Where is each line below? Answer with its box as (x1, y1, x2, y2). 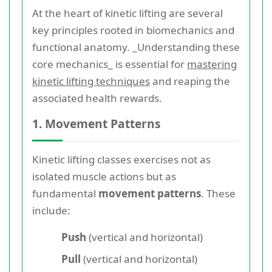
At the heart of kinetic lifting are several (32, 5, 223, 20)
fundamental (32, 186, 98, 200)
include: (32, 203, 70, 217)
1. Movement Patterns (32, 115, 161, 132)
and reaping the (150, 73, 230, 88)
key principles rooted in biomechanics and (32, 22, 234, 37)
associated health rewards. (32, 90, 162, 105)
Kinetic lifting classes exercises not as (32, 152, 211, 166)
